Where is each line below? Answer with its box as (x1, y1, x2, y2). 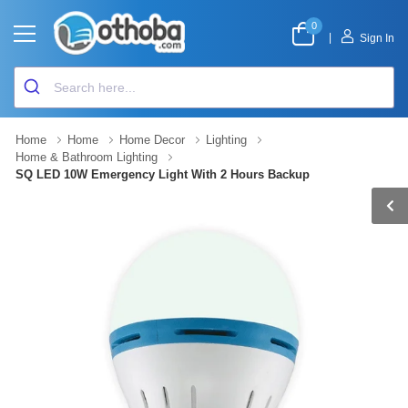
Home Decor (119, 133, 185, 147)
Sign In (360, 31, 394, 45)
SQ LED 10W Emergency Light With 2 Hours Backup (15, 168, 310, 181)
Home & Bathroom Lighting (15, 150, 158, 164)
